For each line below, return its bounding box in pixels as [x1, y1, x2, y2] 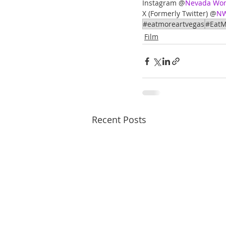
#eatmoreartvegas [143, 19, 204, 29]
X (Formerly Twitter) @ [142, 9, 216, 19]
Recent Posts [92, 114, 146, 126]
